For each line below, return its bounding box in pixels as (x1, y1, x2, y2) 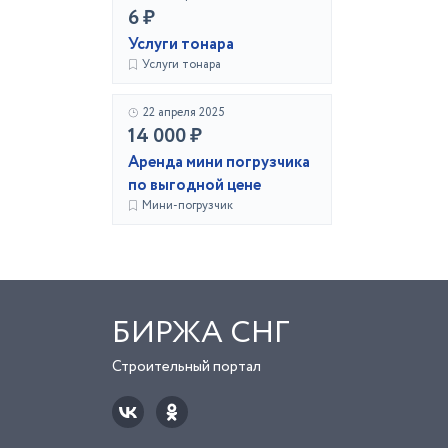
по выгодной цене (128, 174, 261, 197)
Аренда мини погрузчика (128, 151, 310, 174)
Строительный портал (112, 356, 261, 378)
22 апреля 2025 (143, 104, 225, 121)
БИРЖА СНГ (112, 310, 290, 356)
